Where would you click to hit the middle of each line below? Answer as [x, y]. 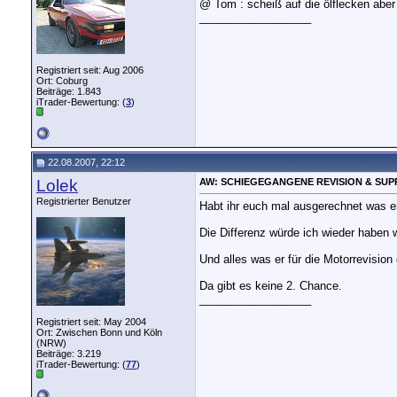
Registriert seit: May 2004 [91, 322]
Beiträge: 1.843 [69, 91]
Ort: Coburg [62, 81]
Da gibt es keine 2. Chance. [271, 286]
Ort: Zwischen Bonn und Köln [99, 332]
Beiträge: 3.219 [69, 354]
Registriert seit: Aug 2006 [90, 70]
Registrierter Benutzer [84, 201]
